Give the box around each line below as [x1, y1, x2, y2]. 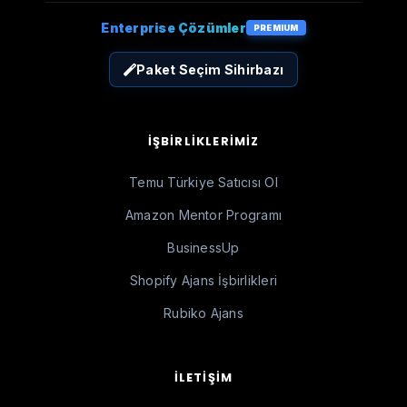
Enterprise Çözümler [101, 20, 246, 35]
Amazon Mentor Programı [124, 207, 283, 223]
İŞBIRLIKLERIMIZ [147, 133, 260, 150]
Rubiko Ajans [164, 305, 243, 321]
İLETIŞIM [174, 369, 233, 386]
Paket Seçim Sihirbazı [136, 62, 284, 77]
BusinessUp [167, 240, 240, 255]
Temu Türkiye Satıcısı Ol [129, 174, 278, 190]
